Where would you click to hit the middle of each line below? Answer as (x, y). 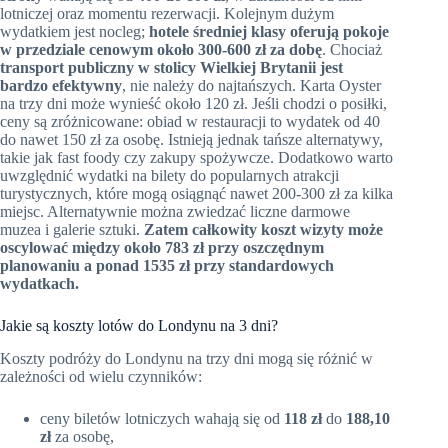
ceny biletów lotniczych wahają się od (162, 418)
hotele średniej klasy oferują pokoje (269, 31)
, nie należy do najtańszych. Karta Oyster (251, 85)
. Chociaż (352, 49)
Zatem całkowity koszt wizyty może (263, 229)
